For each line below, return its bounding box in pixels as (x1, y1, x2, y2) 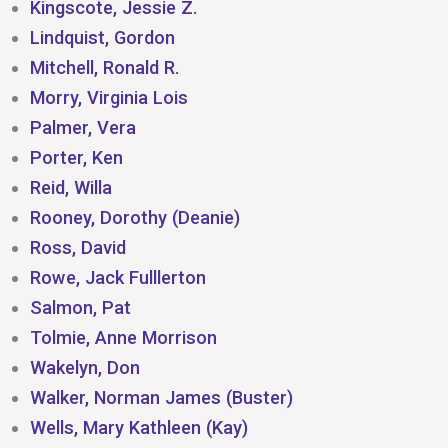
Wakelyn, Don (30, 356, 140, 378)
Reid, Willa (30, 176, 112, 198)
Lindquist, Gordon (30, 26, 175, 48)
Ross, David (30, 236, 126, 258)
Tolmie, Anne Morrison (30, 326, 217, 348)
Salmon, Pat (30, 296, 131, 318)
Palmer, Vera (30, 116, 136, 138)
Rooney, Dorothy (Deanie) (30, 206, 240, 228)
